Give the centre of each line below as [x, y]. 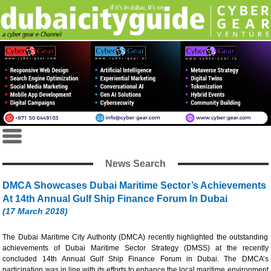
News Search [135, 163]
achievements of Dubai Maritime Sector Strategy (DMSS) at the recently [135, 248]
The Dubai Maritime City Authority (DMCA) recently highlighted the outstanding [135, 237]
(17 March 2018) [35, 211]
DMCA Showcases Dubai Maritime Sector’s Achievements [135, 185]
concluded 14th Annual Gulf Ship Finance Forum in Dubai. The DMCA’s [135, 259]
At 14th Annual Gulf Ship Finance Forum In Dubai [115, 198]
